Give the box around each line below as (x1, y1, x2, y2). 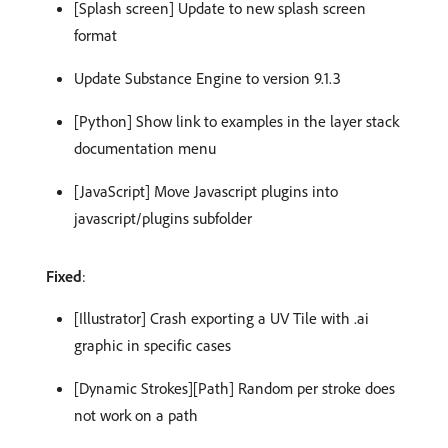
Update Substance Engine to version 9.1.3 (74, 67, 341, 88)
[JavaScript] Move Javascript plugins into (74, 180, 338, 201)
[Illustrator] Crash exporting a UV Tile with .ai (74, 307, 369, 328)
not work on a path (74, 404, 198, 425)
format (74, 24, 117, 45)
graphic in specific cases (74, 334, 231, 355)
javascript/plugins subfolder (74, 207, 252, 228)
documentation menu (74, 137, 216, 158)
